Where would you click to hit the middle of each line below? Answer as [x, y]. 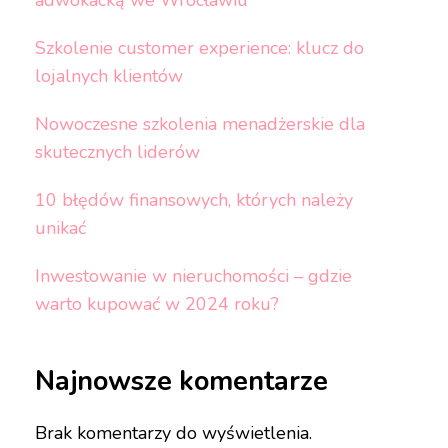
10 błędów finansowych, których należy [193, 200]
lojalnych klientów [108, 76]
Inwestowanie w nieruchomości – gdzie [193, 276]
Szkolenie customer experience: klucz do [199, 48]
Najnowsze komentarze [181, 382]
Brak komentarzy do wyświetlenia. [173, 432]
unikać [60, 228]
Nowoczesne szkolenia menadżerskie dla [199, 124]
